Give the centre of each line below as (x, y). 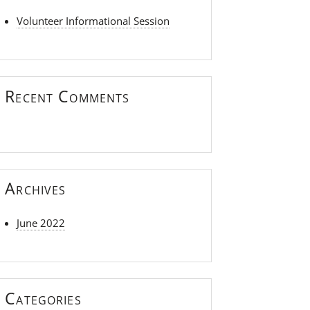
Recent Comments (67, 96)
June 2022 (41, 223)
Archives (36, 189)
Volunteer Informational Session (93, 21)
